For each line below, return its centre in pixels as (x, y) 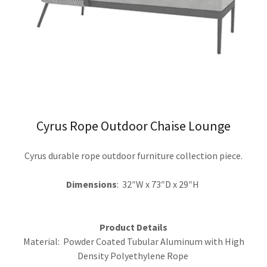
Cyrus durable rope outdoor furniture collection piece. (133, 156)
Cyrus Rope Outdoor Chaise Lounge (133, 126)
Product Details (133, 227)
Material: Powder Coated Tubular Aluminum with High (133, 241)
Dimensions (91, 184)
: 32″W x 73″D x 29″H (159, 184)
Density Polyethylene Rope (133, 256)
